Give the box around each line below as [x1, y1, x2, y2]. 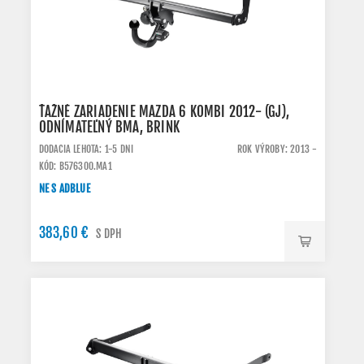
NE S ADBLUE [38, 182, 90, 195]
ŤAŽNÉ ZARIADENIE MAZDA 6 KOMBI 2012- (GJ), [38, 103, 289, 120]
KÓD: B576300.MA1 [38, 160, 112, 172]
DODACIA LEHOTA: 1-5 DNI [38, 143, 134, 155]
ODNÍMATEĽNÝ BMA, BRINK [38, 119, 180, 136]
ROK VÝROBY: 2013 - [236, 143, 318, 155]
